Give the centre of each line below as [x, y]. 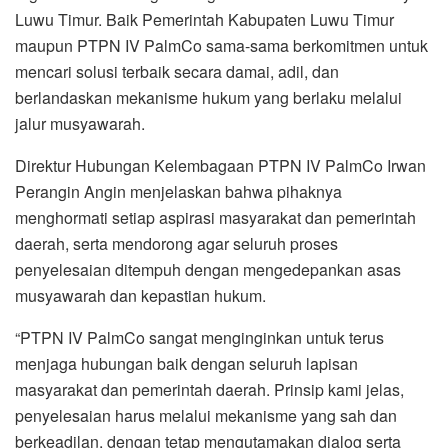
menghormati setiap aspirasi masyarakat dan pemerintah [215, 217]
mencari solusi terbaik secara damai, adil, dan [177, 71]
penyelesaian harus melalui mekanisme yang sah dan [206, 415]
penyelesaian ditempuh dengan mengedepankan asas [208, 269]
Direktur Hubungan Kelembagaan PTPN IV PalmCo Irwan [220, 165]
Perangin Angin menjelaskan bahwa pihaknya [178, 191]
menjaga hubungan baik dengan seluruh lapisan [186, 363]
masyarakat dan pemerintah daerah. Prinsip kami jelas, [209, 389]
